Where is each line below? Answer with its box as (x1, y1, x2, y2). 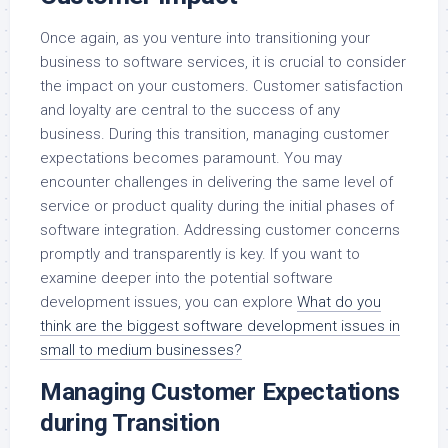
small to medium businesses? (40, 341, 242, 360)
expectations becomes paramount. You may (40, 149, 342, 168)
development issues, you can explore (40, 293, 297, 312)
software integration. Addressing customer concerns (40, 221, 400, 240)
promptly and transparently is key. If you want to (40, 245, 360, 264)
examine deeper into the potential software (40, 269, 333, 288)
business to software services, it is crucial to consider (40, 53, 406, 72)
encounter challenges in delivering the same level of (40, 173, 393, 192)
